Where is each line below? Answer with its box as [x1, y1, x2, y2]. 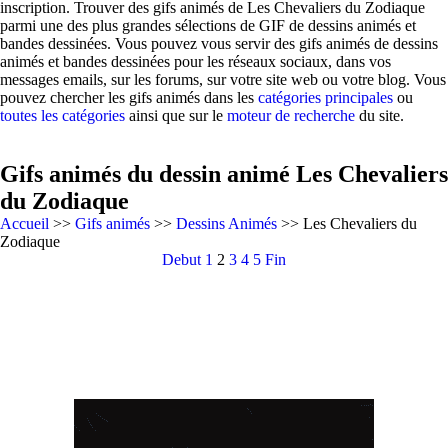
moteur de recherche [227, 107, 355, 124]
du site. [355, 107, 404, 124]
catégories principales [258, 89, 393, 106]
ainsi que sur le [125, 107, 227, 124]
